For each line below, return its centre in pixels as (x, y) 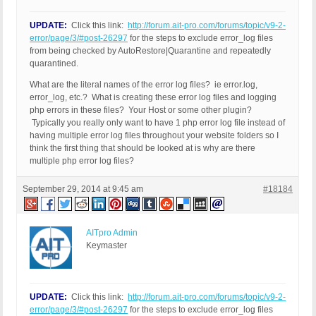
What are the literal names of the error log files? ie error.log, (144, 85)
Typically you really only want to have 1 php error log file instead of (157, 123)
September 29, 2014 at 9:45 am (83, 189)
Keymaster (107, 246)
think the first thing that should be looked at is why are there (142, 148)
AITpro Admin (112, 233)
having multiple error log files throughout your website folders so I (154, 136)
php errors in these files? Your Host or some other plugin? (141, 110)
